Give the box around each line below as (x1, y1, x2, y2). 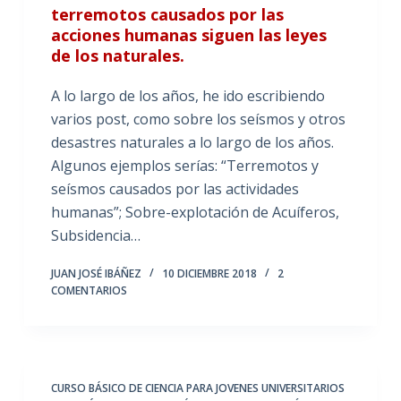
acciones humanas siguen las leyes (50, 23, 327, 46)
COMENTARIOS (50, 282, 127, 298)
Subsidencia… (50, 225, 141, 245)
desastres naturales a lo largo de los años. (50, 132, 334, 152)
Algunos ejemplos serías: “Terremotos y (50, 155, 319, 175)
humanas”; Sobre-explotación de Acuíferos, (50, 201, 339, 222)
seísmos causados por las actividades (50, 178, 299, 199)
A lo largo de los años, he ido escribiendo (50, 85, 325, 106)
